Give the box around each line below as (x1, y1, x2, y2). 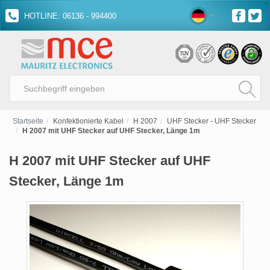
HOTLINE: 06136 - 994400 (22, 11, 116, 20)
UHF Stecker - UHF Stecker (167, 117, 256, 125)
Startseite (13, 117, 43, 125)
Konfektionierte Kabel (53, 117, 124, 125)
